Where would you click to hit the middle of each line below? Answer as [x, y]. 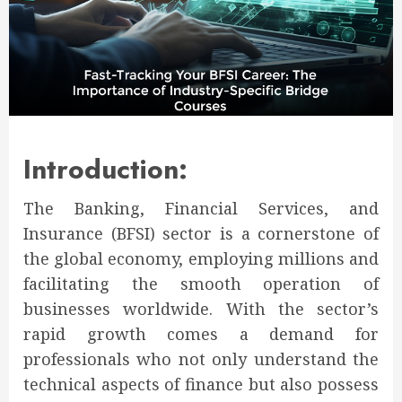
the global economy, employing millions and [201, 259]
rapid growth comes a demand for [201, 334]
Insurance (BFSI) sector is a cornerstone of [201, 234]
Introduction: [105, 170]
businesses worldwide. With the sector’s [201, 309]
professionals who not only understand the [201, 359]
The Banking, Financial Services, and [201, 209]
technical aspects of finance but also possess [201, 385]
